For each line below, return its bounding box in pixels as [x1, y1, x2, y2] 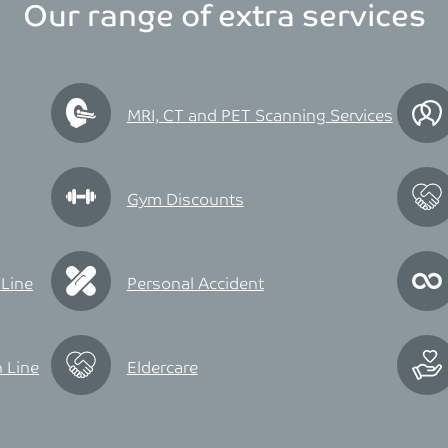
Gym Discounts [126, 191, 244, 210]
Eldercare [126, 359, 198, 378]
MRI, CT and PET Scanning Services [126, 107, 393, 126]
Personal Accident [126, 275, 264, 294]
